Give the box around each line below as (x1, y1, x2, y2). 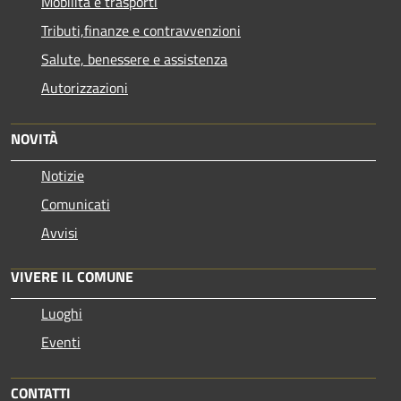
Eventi (41, 330, 81, 353)
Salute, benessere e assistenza (41, 47, 227, 70)
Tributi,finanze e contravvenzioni (41, 19, 241, 41)
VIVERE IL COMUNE (11, 265, 133, 287)
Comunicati (41, 192, 110, 215)
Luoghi (41, 302, 82, 324)
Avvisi (41, 221, 78, 243)
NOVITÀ (11, 127, 58, 149)
